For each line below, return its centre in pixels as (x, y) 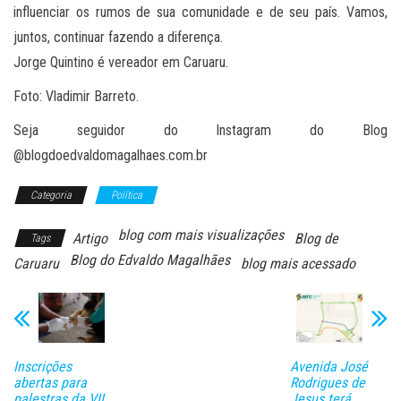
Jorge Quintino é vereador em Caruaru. (121, 63)
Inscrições (43, 366)
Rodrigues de (327, 382)
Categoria (51, 196)
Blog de (316, 239)
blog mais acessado (298, 264)
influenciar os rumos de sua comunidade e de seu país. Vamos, (200, 13)
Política (127, 196)
